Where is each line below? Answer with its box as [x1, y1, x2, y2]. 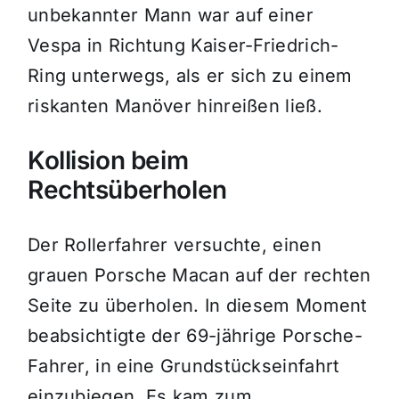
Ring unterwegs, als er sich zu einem [27, 65, 353, 87]
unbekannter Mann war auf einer [27, 4, 313, 27]
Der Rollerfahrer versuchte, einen [27, 234, 322, 256]
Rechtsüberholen [27, 175, 227, 206]
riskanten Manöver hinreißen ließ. [27, 95, 322, 118]
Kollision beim [27, 145, 189, 176]
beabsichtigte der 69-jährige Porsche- [27, 325, 363, 347]
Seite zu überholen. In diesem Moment [27, 295, 368, 317]
